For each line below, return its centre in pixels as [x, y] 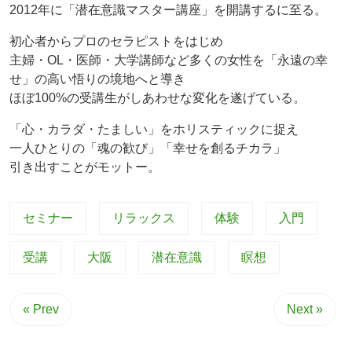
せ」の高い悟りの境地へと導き [97, 79]
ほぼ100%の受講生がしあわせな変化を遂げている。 [158, 97]
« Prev [41, 309]
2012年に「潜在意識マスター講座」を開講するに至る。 [168, 9]
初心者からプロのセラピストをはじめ [116, 41]
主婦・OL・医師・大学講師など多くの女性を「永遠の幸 [169, 60]
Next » [305, 309]
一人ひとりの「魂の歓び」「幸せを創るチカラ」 [148, 148]
